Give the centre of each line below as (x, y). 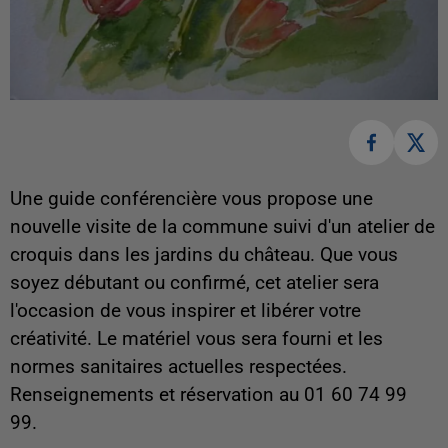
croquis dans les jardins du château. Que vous (204, 254)
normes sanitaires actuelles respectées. (178, 366)
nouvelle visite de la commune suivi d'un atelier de (222, 226)
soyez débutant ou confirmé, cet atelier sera (194, 282)
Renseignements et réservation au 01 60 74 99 (208, 394)
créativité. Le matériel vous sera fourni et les (196, 338)
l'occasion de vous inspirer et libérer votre (185, 310)
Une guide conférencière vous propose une (191, 198)
